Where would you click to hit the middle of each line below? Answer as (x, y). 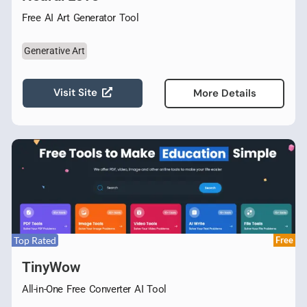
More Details (224, 93)
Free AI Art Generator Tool (81, 17)
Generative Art (54, 50)
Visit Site (75, 93)
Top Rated (35, 240)
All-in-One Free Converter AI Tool (94, 289)
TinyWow (51, 267)
